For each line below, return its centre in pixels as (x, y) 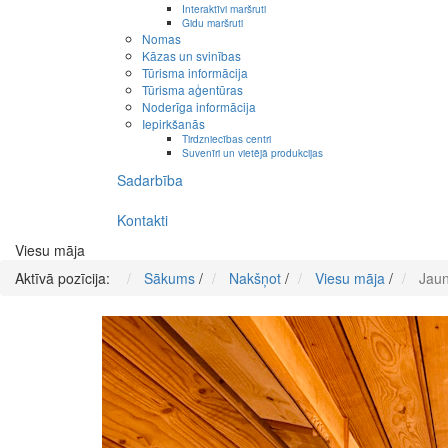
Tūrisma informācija (195, 73)
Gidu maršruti (212, 23)
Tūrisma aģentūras (192, 90)
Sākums (169, 278)
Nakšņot (255, 278)
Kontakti (142, 220)
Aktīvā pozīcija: (66, 278)
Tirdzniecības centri (226, 139)
